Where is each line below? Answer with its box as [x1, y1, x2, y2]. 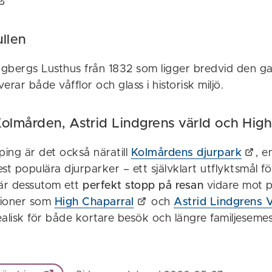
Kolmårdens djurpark [131, 147, 242, 158]
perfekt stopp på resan [83, 180, 203, 191]
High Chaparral [54, 196, 134, 208]
